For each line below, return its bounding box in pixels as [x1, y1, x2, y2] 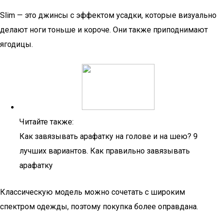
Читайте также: [19, 117, 74, 126]
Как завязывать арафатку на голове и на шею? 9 [19, 132, 198, 141]
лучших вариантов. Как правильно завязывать [19, 146, 190, 155]
